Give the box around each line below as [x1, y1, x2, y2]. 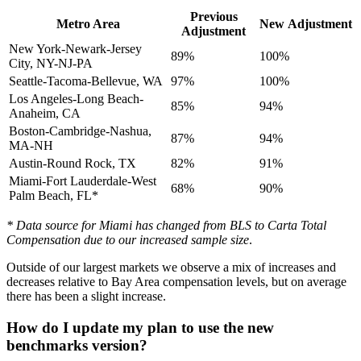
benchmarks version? [6, 336, 147, 354]
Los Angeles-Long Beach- [9, 91, 143, 106]
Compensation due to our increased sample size [6, 232, 249, 247]
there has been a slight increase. [6, 288, 166, 303]
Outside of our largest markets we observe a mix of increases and [6, 259, 336, 274]
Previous [189, 9, 238, 23]
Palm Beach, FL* [9, 188, 98, 202]
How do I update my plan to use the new [6, 318, 274, 336]
